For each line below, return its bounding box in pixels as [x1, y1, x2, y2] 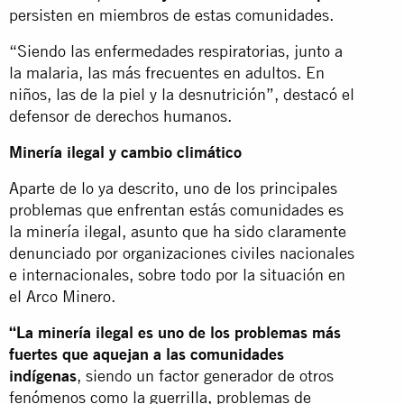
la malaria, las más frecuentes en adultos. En [9, 62, 325, 82]
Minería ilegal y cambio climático [9, 142, 242, 161]
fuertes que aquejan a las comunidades [9, 344, 284, 363]
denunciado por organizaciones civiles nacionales [9, 243, 354, 262]
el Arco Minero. [9, 286, 115, 306]
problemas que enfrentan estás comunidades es [9, 199, 344, 219]
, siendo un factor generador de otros [77, 365, 334, 385]
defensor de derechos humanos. [9, 106, 232, 125]
